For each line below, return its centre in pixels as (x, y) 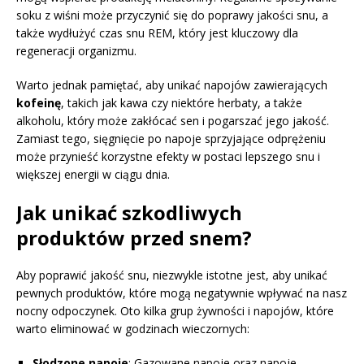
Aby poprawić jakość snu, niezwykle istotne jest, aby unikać (172, 275)
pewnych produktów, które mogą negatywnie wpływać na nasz (182, 293)
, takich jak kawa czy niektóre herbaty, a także (182, 103)
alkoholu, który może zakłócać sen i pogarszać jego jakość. (173, 121)
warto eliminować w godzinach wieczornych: (133, 329)
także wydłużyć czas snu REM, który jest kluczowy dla (157, 33)
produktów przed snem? (134, 238)
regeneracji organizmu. (76, 51)
